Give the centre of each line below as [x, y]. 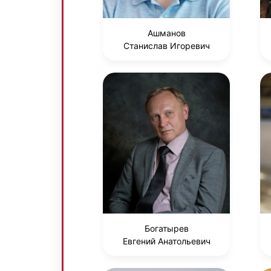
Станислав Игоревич [166, 46]
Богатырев [166, 229]
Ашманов [166, 33]
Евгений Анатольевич [166, 241]
